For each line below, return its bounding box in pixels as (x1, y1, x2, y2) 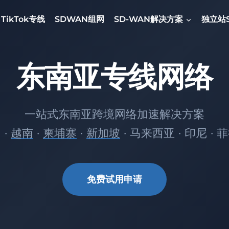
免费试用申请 (87, 174, 142, 185)
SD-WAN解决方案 (114, 14, 184, 24)
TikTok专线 (1, 14, 45, 24)
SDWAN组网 (55, 14, 105, 24)
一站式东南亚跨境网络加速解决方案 (25, 108, 204, 121)
